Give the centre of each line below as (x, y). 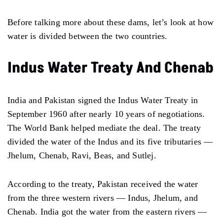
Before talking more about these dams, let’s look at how (111, 22)
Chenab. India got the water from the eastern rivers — (107, 211)
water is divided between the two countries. (88, 36)
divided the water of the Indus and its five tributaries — (110, 141)
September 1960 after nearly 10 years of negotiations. (106, 114)
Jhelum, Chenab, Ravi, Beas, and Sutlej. (82, 155)
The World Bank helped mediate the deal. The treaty (104, 128)
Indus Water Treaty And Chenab (110, 68)
